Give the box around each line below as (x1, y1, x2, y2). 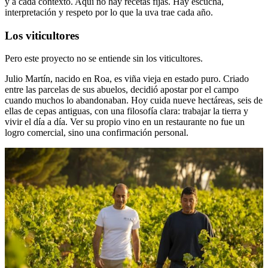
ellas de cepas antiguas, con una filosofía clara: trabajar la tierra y (5, 106, 248, 117)
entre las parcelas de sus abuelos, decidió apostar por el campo (5, 84, 239, 95)
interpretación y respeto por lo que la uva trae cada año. (5, 7, 213, 17)
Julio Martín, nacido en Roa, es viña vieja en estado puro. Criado (5, 74, 249, 84)
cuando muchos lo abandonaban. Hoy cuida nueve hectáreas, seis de (5, 95, 263, 106)
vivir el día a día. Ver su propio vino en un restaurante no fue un (5, 117, 245, 127)
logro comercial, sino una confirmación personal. (5, 127, 188, 138)
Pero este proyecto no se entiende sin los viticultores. (5, 53, 203, 64)
